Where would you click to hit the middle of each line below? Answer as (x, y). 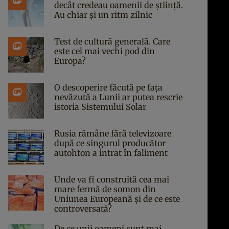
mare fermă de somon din (105, 189)
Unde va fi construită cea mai (112, 179)
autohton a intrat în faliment (111, 153)
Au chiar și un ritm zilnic (103, 15)
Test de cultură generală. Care (112, 41)
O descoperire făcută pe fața (108, 87)
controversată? (83, 209)
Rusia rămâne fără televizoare (113, 133)
